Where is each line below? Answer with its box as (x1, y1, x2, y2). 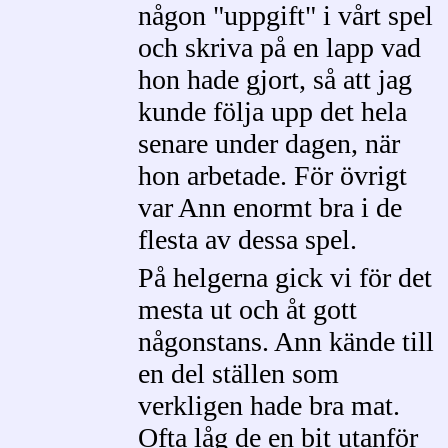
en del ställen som (138, 358, 339, 389)
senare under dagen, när (138, 128, 400, 159)
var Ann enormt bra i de (138, 192, 402, 223)
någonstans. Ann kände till (138, 326, 434, 357)
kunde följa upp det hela (138, 96, 407, 127)
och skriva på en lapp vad (138, 32, 421, 63)
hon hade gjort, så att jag (138, 64, 412, 95)
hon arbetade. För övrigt (138, 160, 407, 191)
